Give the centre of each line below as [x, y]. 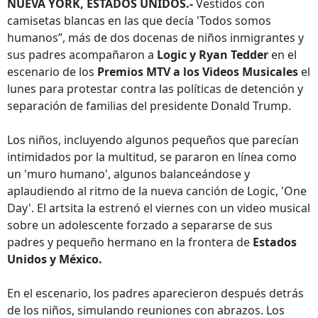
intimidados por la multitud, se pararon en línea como [152, 157]
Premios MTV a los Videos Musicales [198, 72]
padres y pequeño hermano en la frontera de [130, 242]
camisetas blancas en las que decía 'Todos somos [139, 21]
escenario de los [52, 72]
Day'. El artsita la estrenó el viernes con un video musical [159, 208]
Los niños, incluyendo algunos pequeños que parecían [153, 140]
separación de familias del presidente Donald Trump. [149, 106]
